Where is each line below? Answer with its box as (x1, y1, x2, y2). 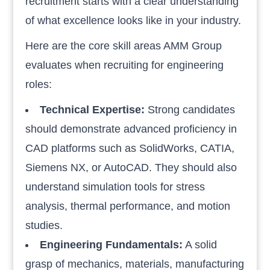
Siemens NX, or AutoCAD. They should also (25, 161, 237, 174)
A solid (183, 238, 218, 251)
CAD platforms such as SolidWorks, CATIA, (25, 142, 235, 154)
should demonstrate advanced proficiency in (25, 122, 237, 135)
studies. (25, 219, 63, 231)
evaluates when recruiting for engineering (25, 58, 224, 71)
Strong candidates (148, 103, 236, 116)
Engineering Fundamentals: (40, 238, 183, 251)
